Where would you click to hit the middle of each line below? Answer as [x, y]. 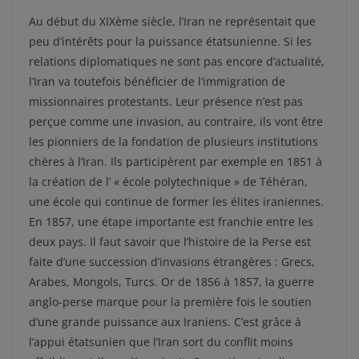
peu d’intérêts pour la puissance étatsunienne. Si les [170, 41]
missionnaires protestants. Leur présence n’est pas [166, 101]
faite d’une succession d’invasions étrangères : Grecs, [172, 262]
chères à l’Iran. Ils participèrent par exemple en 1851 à [175, 161]
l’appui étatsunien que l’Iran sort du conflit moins [161, 342]
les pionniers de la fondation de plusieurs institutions [173, 141]
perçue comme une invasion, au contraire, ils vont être [176, 121]
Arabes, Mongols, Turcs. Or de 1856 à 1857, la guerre [171, 282]
